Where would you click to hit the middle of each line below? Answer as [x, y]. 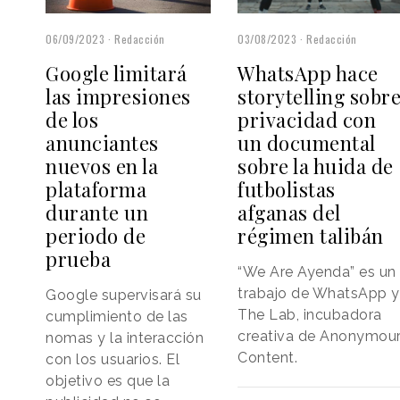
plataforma [96, 189]
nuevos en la [102, 166]
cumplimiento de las [117, 316]
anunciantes [102, 142]
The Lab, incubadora [310, 314]
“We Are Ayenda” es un [317, 271]
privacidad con [307, 119]
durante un [97, 212]
